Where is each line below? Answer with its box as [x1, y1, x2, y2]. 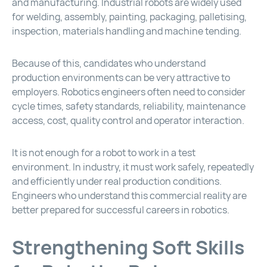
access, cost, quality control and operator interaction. [12, 114, 244, 128]
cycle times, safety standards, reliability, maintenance [12, 100, 246, 113]
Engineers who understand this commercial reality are [12, 190, 247, 203]
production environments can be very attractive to [12, 72, 230, 85]
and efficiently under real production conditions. [12, 175, 222, 188]
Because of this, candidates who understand [12, 57, 206, 70]
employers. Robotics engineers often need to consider [12, 86, 246, 99]
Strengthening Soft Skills [12, 235, 244, 261]
